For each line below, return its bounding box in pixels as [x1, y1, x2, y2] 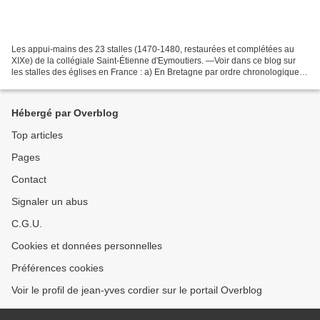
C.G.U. [11, 218, 42, 229]
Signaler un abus [11, 196, 88, 207]
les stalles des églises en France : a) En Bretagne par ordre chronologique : [11, 66, 304, 77]
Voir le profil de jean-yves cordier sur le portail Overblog [11, 284, 262, 296]
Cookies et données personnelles [11, 240, 162, 251]
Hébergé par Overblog [11, 107, 119, 119]
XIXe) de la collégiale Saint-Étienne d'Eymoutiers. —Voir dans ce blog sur [11, 55, 296, 66]
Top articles [11, 129, 63, 141]
